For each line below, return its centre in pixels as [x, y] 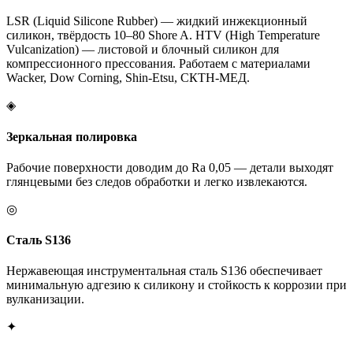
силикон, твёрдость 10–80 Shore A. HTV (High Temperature [163, 35]
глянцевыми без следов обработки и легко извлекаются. [157, 181]
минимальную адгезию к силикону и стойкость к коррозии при [176, 285]
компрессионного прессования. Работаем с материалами [158, 64]
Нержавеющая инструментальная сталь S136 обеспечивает [164, 271]
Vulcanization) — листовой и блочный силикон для [143, 50]
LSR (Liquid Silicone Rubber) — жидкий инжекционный [157, 21]
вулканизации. [45, 299]
